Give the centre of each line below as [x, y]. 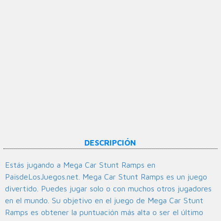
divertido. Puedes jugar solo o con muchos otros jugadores [108, 189]
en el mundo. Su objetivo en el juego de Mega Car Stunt [104, 201]
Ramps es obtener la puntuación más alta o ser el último [104, 212]
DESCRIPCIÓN [110, 143]
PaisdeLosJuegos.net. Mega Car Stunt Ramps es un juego [106, 177]
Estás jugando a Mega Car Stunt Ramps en [80, 165]
